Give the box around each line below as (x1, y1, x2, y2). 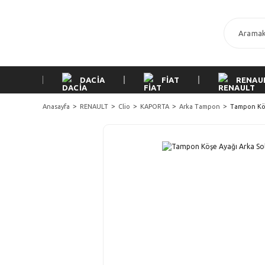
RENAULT (80, 103, 108, 110)
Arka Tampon (179, 103, 220, 110)
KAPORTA (140, 103, 169, 110)
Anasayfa (43, 103, 70, 110)
